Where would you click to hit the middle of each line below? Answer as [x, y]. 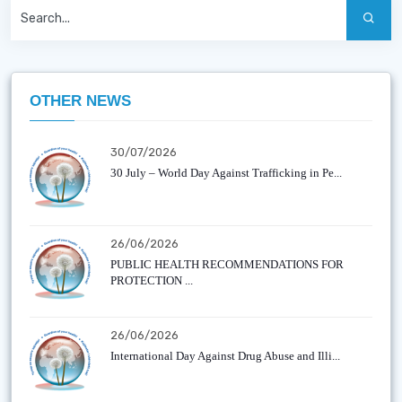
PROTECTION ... [152, 280]
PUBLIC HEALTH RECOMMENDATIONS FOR [227, 264]
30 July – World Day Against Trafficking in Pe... [226, 173]
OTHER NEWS [80, 101]
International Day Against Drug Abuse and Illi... [225, 356]
